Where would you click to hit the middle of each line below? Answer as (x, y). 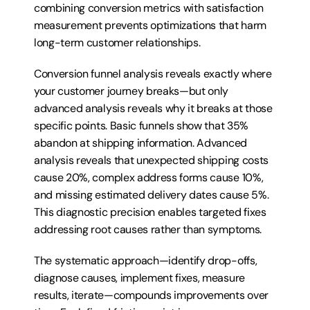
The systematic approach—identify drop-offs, (146, 261)
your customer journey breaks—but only (131, 91)
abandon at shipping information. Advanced (140, 143)
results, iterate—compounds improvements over (151, 295)
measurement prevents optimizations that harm (150, 25)
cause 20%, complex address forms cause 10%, (149, 177)
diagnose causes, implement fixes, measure (139, 278)
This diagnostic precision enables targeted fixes (150, 212)
